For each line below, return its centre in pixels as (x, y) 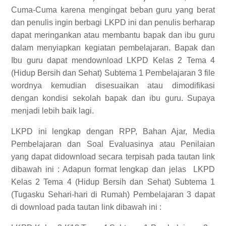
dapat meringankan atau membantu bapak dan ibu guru (113, 35)
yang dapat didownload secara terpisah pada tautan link (113, 157)
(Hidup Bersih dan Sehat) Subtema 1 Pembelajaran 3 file (113, 73)
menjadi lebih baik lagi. (52, 111)
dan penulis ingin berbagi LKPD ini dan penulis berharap (113, 22)
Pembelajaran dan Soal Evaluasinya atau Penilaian (113, 144)
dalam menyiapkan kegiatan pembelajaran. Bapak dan (113, 48)
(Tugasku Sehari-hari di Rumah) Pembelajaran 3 (103, 194)
